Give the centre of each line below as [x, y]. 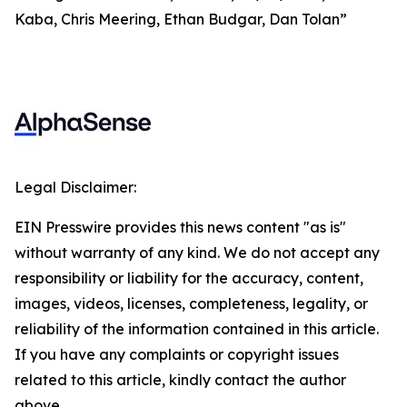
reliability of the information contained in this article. [197, 329]
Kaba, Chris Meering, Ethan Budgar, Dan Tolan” [181, 19]
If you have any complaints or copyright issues [177, 354]
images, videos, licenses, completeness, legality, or [191, 303]
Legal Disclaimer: [75, 187]
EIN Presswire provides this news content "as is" [180, 227]
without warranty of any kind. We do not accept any [197, 253]
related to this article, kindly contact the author [180, 380]
